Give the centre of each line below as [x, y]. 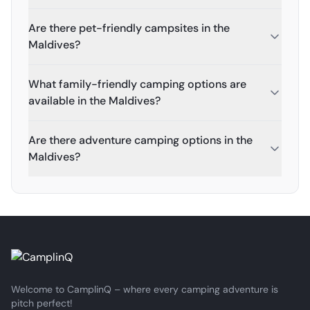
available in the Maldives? [94, 101]
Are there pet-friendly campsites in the [129, 28]
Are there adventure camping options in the [140, 140]
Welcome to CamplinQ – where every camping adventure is [145, 289]
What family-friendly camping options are [137, 84]
